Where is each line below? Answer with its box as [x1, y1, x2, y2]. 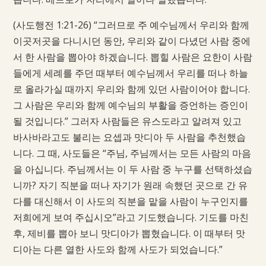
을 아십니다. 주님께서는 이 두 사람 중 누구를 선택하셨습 [12, 162, 252, 176]
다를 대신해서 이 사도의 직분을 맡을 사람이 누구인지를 [12, 194, 248, 208]
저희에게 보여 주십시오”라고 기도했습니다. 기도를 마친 [12, 210, 249, 224]
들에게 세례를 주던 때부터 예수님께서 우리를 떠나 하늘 [12, 66, 248, 80]
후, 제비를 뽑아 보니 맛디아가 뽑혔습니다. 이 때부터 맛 [12, 226, 245, 240]
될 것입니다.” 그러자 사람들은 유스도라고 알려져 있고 [12, 114, 242, 128]
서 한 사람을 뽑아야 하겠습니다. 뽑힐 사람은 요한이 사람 [12, 50, 252, 64]
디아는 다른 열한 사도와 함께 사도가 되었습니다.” [12, 242, 223, 256]
